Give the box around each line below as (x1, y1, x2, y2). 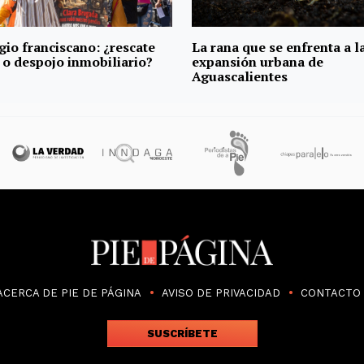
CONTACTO (301, 286, 361, 299)
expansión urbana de (192, 52, 323, 71)
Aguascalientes (192, 67, 288, 85)
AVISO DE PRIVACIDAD (162, 286, 280, 299)
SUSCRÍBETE (146, 327, 218, 340)
